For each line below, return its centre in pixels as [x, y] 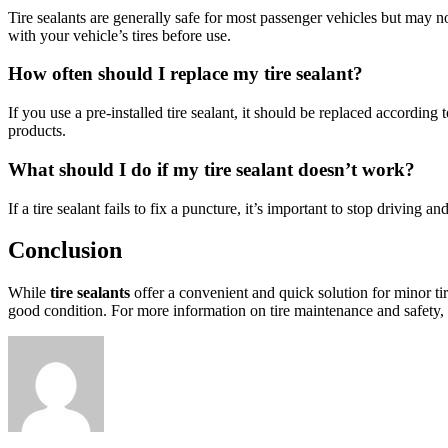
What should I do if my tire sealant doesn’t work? [211, 169]
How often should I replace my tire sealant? [185, 74]
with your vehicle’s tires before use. [119, 35]
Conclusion [65, 250]
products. [37, 131]
